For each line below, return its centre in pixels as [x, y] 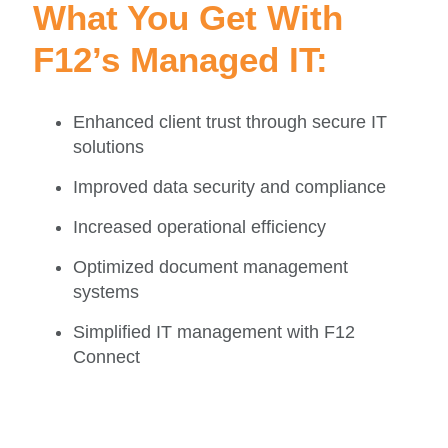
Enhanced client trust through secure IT [230, 121]
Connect [106, 356]
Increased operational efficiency [199, 226]
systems [106, 291]
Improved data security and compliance [229, 186]
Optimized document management [210, 266]
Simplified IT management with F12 [214, 331]
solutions [108, 146]
